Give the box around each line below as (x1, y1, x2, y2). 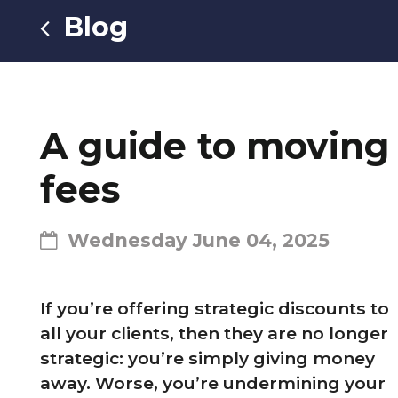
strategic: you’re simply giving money (40, 347, 375, 369)
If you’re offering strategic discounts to (40, 298, 389, 319)
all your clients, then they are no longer (40, 322, 388, 344)
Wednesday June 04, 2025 (68, 228, 330, 251)
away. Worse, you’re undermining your (40, 372, 386, 394)
